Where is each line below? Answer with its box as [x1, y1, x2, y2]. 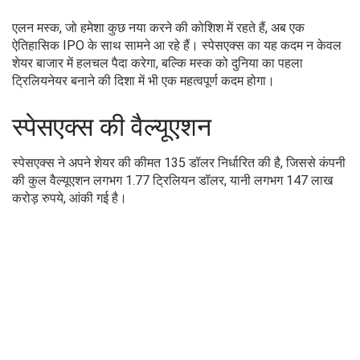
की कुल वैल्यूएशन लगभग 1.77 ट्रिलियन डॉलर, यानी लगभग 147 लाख [12, 173, 333, 189]
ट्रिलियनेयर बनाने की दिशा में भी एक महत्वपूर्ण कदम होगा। [12, 73, 275, 89]
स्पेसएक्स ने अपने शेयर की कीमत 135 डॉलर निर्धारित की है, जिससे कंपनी [12, 155, 346, 171]
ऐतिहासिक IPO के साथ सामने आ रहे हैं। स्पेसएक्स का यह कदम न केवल [12, 38, 342, 54]
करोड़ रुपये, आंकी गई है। [12, 190, 127, 207]
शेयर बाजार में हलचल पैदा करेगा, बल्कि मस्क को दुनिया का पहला [12, 55, 303, 72]
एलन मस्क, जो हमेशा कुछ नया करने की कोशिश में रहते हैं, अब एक [12, 20, 305, 36]
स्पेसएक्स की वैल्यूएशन [12, 112, 211, 143]
